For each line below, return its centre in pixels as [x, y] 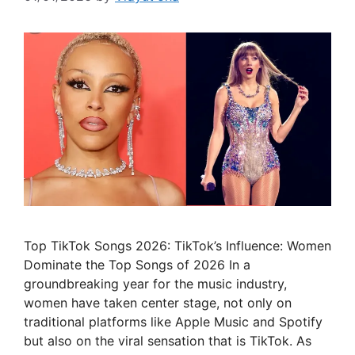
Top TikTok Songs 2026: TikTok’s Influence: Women [177, 246]
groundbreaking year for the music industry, [155, 284]
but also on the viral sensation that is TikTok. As [168, 341]
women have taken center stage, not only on [158, 303]
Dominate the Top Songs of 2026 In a [137, 265]
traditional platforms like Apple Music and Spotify [173, 322]
